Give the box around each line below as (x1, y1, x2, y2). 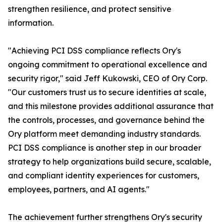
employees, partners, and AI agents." (8, 184, 150, 195)
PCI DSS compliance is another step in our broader (8, 143, 201, 153)
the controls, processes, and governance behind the (8, 115, 205, 125)
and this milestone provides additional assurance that (8, 101, 214, 111)
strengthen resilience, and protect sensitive (8, 4, 171, 14)
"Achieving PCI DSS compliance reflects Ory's (8, 46, 181, 56)
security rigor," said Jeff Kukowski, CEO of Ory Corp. (8, 73, 207, 84)
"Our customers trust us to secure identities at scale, (8, 87, 206, 98)
